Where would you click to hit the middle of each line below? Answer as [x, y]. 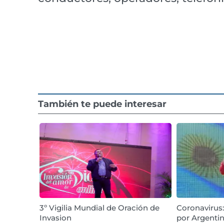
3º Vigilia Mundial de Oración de [99, 208]
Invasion [55, 218]
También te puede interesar [102, 104]
